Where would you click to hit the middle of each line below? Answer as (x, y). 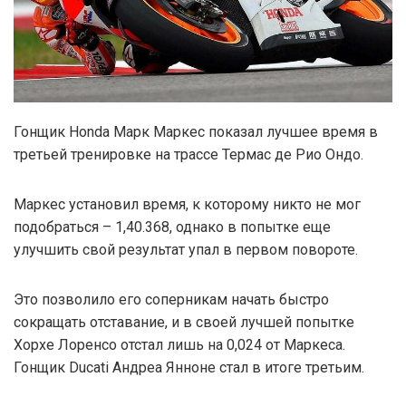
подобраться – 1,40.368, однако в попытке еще (172, 227)
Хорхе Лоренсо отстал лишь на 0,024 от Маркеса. (179, 344)
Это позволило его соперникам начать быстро (171, 299)
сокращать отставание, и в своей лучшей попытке (184, 322)
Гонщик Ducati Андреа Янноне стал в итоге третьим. (189, 367)
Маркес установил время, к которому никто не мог (187, 204)
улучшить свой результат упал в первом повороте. (186, 249)
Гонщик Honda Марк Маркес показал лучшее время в (196, 131)
